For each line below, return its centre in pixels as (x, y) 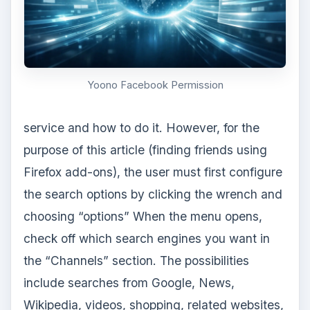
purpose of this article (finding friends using (145, 149)
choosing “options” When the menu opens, (143, 216)
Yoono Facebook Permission (155, 85)
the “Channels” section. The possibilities (136, 260)
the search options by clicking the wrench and (153, 194)
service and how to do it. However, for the (141, 127)
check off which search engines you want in (146, 238)
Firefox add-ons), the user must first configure (153, 172)
